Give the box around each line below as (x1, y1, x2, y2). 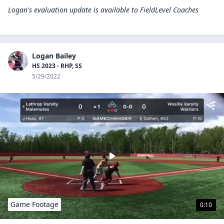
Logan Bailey (32, 51, 76, 60)
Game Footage (10, 199, 58, 209)
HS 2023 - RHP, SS (32, 61, 82, 70)
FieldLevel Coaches (140, 5, 198, 14)
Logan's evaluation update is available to (8, 5, 138, 14)
